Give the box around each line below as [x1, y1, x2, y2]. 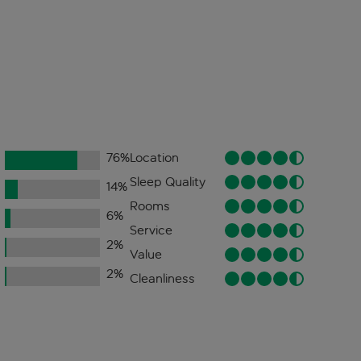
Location [129, 150, 179, 166]
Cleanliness [129, 271, 195, 287]
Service [129, 222, 172, 239]
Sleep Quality [129, 174, 205, 190]
